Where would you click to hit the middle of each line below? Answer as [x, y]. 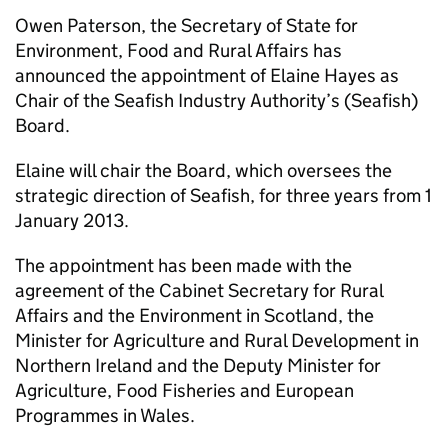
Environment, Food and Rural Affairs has [178, 50]
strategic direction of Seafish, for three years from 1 [223, 195]
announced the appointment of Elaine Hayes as [207, 75]
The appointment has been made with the [183, 265]
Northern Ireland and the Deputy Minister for [198, 365]
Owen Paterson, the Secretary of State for [186, 25]
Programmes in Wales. [105, 415]
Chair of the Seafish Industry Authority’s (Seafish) [216, 100]
